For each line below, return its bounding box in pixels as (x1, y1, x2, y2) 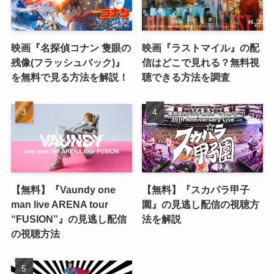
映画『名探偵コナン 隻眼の (10, 42, 131, 54)
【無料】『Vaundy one (10, 183, 116, 195)
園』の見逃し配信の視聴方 (142, 198, 260, 210)
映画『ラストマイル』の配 (142, 42, 260, 54)
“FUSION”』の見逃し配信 (10, 213, 127, 224)
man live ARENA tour (10, 198, 108, 210)
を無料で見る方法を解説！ (10, 72, 128, 83)
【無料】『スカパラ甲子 (142, 183, 250, 195)
